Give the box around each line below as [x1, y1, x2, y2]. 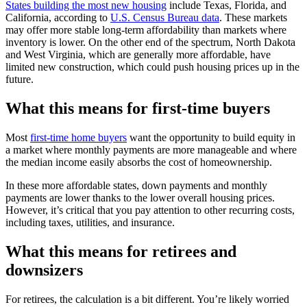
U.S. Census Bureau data [110, 12, 219, 24]
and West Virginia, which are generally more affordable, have [5, 49, 271, 61]
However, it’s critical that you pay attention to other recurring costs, [5, 204, 295, 216]
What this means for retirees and [5, 242, 236, 260]
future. [5, 73, 34, 86]
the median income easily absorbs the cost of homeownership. [5, 156, 272, 168]
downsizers [5, 260, 83, 279]
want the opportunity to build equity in [127, 131, 295, 143]
